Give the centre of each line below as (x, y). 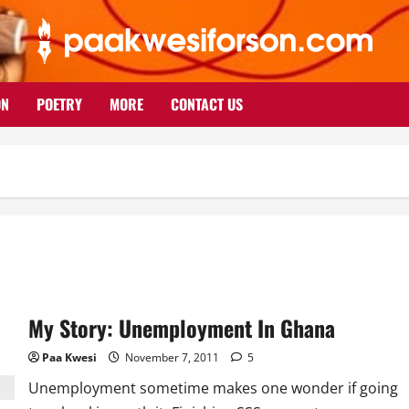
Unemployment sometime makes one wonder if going (213, 388)
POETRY (59, 104)
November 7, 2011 (172, 357)
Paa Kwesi (69, 357)
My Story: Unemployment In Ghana (181, 328)
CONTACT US (207, 104)
